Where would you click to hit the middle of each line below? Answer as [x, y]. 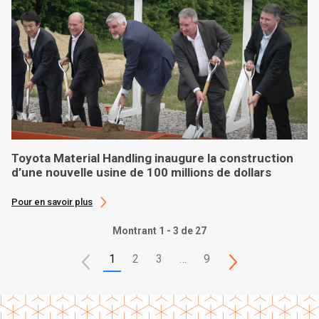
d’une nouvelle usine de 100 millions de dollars [141, 173]
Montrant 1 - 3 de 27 [159, 230]
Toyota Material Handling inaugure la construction [152, 158]
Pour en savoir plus [52, 202]
